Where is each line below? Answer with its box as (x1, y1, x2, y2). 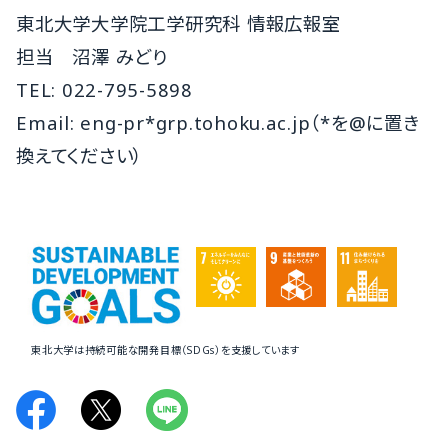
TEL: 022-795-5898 (16, 76, 193, 102)
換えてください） (16, 142, 144, 168)
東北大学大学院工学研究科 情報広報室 (16, 10, 341, 36)
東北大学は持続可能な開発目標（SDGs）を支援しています (31, 342, 300, 357)
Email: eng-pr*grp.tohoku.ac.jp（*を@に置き (16, 109, 420, 135)
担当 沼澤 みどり (16, 43, 168, 69)
